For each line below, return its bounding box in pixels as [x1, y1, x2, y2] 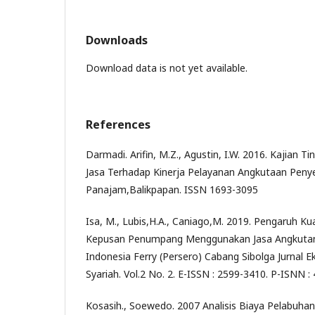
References [86, 117, 150, 132]
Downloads [86, 32, 148, 48]
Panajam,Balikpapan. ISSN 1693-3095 [86, 183, 258, 196]
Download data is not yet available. [86, 61, 247, 75]
